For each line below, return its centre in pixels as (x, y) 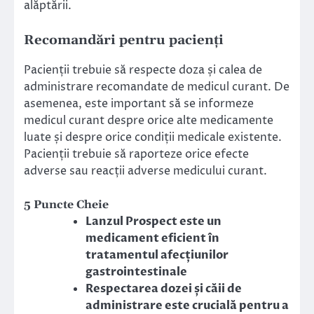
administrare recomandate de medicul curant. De (157, 87)
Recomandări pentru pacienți (124, 41)
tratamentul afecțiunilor (157, 255)
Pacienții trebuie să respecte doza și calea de (143, 70)
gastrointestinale (136, 272)
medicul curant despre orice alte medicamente (149, 121)
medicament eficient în (152, 239)
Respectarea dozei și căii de (164, 289)
